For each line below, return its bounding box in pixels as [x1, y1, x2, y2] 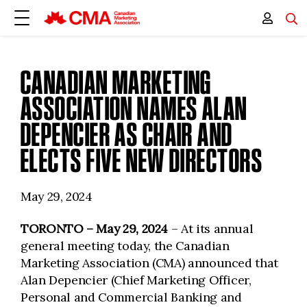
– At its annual [171, 221, 254, 236]
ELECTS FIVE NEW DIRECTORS [21, 143, 263, 179]
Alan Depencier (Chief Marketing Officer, [21, 272, 251, 288]
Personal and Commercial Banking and [21, 289, 242, 305]
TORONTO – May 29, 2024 [21, 221, 171, 236]
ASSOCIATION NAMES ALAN [21, 90, 247, 127]
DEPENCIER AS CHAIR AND [21, 116, 233, 153]
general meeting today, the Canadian [21, 238, 230, 254]
